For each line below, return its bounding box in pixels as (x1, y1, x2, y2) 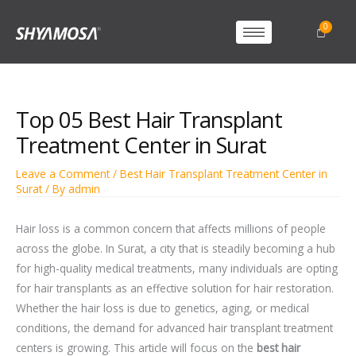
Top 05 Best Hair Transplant (16, 104, 282, 134)
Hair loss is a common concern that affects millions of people (16, 221, 326, 237)
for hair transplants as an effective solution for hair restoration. (16, 281, 334, 296)
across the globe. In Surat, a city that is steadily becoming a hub (16, 241, 335, 257)
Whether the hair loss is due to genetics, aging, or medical (16, 300, 309, 316)
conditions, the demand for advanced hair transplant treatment (16, 320, 333, 336)
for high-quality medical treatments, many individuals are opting (16, 261, 338, 277)
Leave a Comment (16, 165, 110, 181)
